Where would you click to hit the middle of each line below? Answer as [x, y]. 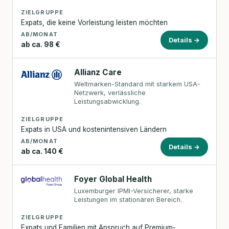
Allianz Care [98, 72]
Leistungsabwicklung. [108, 102]
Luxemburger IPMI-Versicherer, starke [134, 191]
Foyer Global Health [113, 179]
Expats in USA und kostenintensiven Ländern [94, 129]
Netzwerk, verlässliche [110, 93]
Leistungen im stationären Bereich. [128, 200]
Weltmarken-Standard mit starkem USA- [138, 84]
